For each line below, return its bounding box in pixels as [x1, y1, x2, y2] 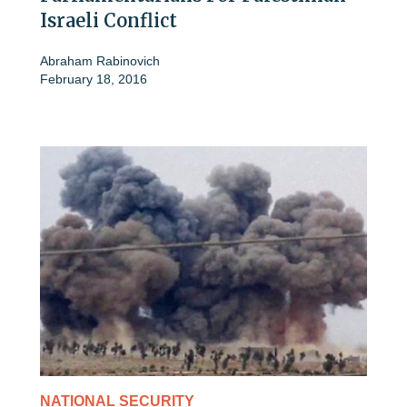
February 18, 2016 [40, 72, 147, 87]
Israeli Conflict [40, 9, 177, 33]
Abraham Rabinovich [40, 54, 160, 69]
